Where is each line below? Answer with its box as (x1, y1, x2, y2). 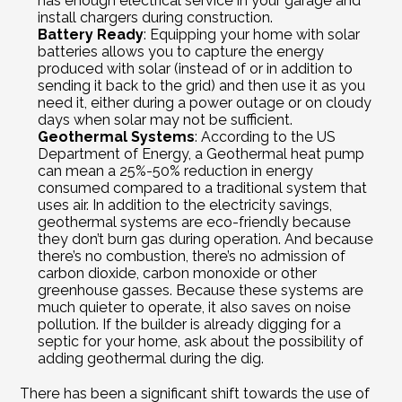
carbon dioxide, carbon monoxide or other (38, 264, 318, 282)
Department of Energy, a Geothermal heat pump (38, 144, 365, 162)
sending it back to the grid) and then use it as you (38, 76, 366, 94)
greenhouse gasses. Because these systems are (38, 281, 364, 299)
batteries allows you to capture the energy (38, 42, 325, 60)
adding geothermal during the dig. (38, 349, 265, 367)
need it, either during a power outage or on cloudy (38, 93, 372, 111)
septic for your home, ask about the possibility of (38, 332, 364, 350)
